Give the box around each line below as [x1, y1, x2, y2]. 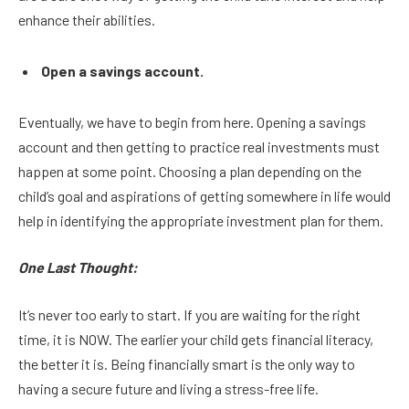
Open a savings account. [41, 61, 204, 79]
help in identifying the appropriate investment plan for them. [18, 211, 386, 229]
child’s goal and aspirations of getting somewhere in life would [18, 186, 391, 204]
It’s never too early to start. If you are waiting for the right [18, 305, 361, 323]
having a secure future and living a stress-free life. [18, 379, 321, 397]
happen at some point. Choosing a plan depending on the [18, 162, 362, 180]
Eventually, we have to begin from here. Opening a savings [18, 112, 366, 131]
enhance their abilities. [18, 11, 155, 29]
